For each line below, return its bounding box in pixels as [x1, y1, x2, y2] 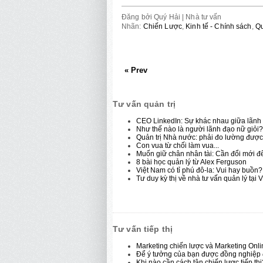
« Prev [124, 65, 147, 75]
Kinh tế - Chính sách [186, 22, 252, 31]
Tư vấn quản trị [113, 99, 176, 109]
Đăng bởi [122, 12, 154, 21]
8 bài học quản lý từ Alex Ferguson [136, 157, 247, 166]
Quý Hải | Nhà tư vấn [154, 12, 222, 21]
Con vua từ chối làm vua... [136, 141, 219, 150]
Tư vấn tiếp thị [113, 224, 173, 234]
